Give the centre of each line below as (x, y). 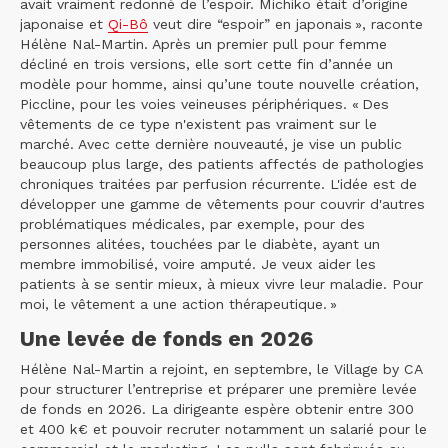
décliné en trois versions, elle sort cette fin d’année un (206, 64)
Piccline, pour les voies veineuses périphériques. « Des (204, 104)
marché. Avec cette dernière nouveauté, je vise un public (211, 144)
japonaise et (64, 24)
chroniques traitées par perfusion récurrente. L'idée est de (218, 184)
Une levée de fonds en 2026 (169, 339)
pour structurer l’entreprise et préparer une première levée (218, 389)
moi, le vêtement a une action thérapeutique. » (181, 304)
